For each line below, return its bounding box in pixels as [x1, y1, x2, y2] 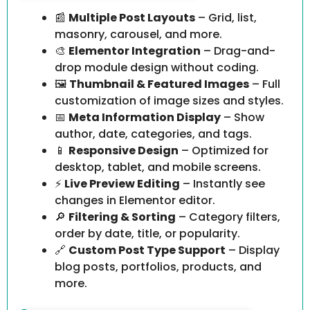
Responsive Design [69, 143, 179, 159]
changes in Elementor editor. [55, 192, 215, 209]
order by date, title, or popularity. [55, 226, 240, 242]
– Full [249, 76, 280, 93]
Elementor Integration [69, 43, 201, 60]
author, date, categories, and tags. [55, 126, 252, 143]
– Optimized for [179, 143, 268, 159]
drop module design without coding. [55, 60, 259, 76]
